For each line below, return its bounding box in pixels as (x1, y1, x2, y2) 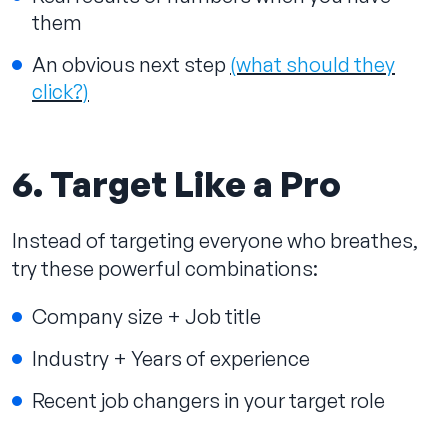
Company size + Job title (32, 303, 261, 329)
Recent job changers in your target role (32, 387, 385, 413)
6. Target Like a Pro (12, 161, 341, 205)
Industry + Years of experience (32, 345, 310, 371)
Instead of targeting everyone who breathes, (12, 227, 418, 253)
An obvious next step (32, 51, 230, 77)
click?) (32, 78, 89, 104)
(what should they (230, 51, 395, 77)
